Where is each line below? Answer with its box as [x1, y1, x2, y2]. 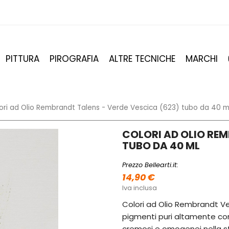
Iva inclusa [122, 183, 157, 193]
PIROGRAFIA [50, 53, 99, 65]
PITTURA [6, 53, 39, 65]
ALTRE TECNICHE [109, 53, 175, 65]
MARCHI [186, 53, 218, 65]
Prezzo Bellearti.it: [122, 161, 178, 170]
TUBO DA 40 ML [122, 139, 200, 153]
